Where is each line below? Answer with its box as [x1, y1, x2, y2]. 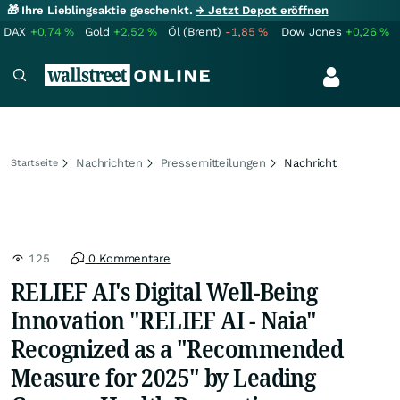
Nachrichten [76, 156, 143, 170]
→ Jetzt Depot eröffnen [196, 4, 329, 17]
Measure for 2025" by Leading [11, 360, 316, 394]
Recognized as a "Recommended [11, 331, 344, 365]
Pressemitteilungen [160, 156, 267, 170]
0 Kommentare [85, 252, 171, 265]
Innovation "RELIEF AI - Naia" [11, 303, 317, 337]
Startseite [11, 157, 58, 169]
